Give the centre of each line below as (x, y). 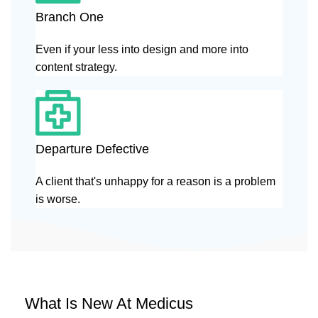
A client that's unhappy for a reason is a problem (155, 181)
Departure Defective (92, 149)
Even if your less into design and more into (142, 49)
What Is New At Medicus (109, 303)
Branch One (70, 17)
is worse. (58, 199)
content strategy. (76, 67)
